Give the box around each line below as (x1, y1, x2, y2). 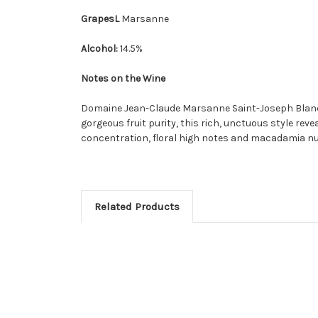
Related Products (94, 199, 180, 213)
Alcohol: (81, 42, 120, 55)
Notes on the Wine (81, 72, 165, 84)
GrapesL (81, 12, 121, 25)
